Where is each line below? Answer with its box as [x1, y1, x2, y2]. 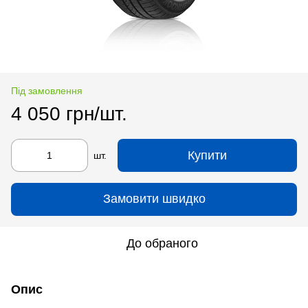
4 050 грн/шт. [11, 102, 127, 124]
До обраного [126, 236, 198, 250]
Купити [188, 148, 227, 162]
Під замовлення [11, 85, 82, 96]
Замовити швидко [102, 192, 206, 206]
